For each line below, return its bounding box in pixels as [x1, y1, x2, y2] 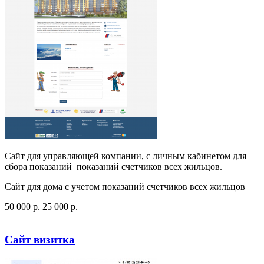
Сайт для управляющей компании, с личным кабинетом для [5, 150, 246, 161]
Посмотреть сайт [5, 212, 72, 222]
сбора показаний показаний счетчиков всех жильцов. [5, 161, 222, 171]
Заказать [75, 212, 108, 222]
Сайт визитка [5, 233, 75, 246]
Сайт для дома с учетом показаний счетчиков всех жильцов [5, 181, 245, 192]
